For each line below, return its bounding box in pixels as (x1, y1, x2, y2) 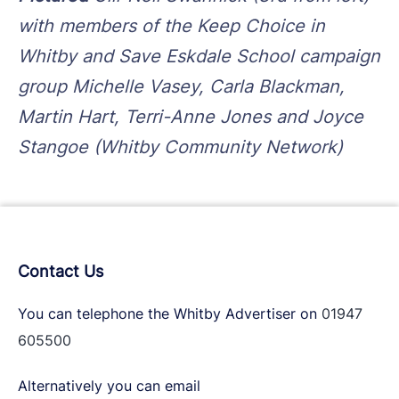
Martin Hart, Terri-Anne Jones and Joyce (18, 105, 363, 127)
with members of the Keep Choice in (18, 14, 325, 37)
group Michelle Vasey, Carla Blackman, (18, 75, 345, 97)
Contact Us (18, 261, 103, 281)
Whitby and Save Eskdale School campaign (18, 45, 380, 67)
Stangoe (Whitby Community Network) (18, 135, 343, 158)
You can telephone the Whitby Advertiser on (18, 304, 322, 322)
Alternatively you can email (18, 376, 200, 395)
